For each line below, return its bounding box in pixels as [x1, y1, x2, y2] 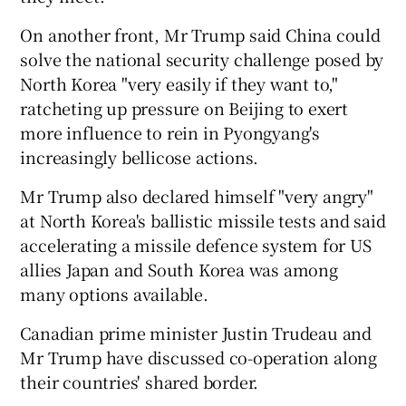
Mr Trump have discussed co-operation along [20, 344, 378, 369]
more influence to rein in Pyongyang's [20, 120, 321, 144]
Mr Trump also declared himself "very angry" [20, 183, 373, 208]
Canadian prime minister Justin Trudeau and [20, 320, 372, 344]
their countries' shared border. [20, 369, 259, 393]
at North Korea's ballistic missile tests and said [20, 208, 386, 232]
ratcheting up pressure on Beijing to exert [20, 95, 349, 120]
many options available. [20, 281, 208, 305]
